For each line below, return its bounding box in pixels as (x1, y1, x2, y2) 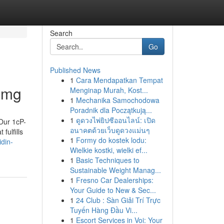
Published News (49, 65, 100, 75)
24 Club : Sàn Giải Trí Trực (75, 195, 160, 205)
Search (49, 28, 72, 38)
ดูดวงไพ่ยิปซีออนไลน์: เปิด (75, 115, 155, 125)
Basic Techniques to (75, 155, 139, 165)
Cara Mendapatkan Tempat (75, 75, 163, 85)
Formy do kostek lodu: (75, 135, 146, 145)
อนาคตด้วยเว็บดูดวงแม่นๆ (69, 125, 150, 135)
